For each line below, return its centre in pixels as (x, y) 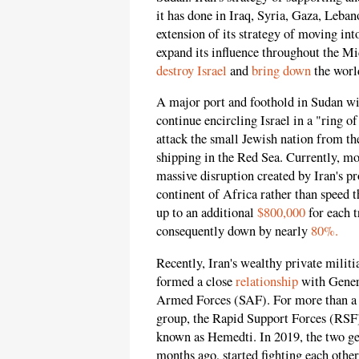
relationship (267, 281)
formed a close (196, 281)
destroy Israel (192, 70)
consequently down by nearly (234, 231)
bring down (281, 70)
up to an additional (207, 213)
